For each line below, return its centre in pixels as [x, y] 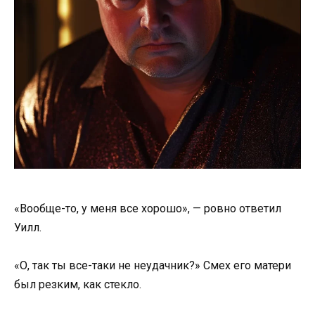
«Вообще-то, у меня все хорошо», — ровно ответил [148, 208]
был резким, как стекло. [78, 285]
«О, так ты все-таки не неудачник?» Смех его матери [153, 266]
